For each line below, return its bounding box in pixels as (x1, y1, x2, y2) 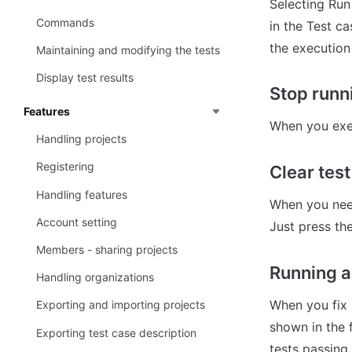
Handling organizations (36, 270, 154, 284)
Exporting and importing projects (36, 298, 205, 312)
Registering (36, 159, 94, 174)
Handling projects (36, 132, 126, 146)
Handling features (36, 187, 127, 201)
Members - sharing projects (36, 243, 178, 257)
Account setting (36, 214, 117, 229)
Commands (36, 15, 94, 29)
